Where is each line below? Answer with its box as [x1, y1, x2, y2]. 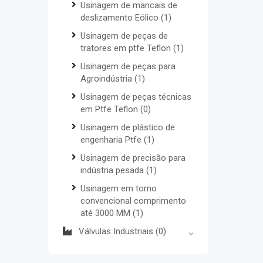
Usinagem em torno [80, 183, 157, 194]
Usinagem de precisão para [80, 153, 186, 163]
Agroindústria [80, 73, 134, 84]
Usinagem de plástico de [80, 122, 175, 133]
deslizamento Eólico [80, 12, 161, 23]
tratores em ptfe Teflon [80, 43, 173, 53]
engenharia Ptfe [80, 134, 144, 145]
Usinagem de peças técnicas [80, 92, 191, 102]
